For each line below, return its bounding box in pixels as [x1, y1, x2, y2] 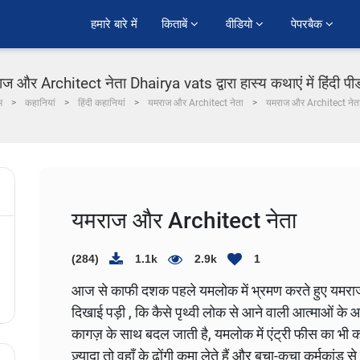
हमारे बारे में [91, 15, 137, 33]
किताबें [162, 15, 190, 33]
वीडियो [226, 15, 256, 33]
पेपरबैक [291, 15, 325, 33]
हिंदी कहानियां [78, 97, 125, 108]
